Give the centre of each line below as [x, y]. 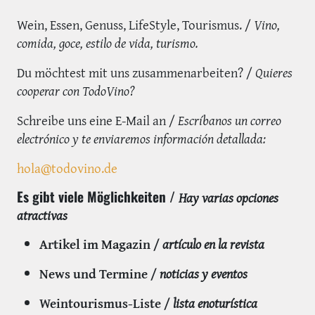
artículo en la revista [213, 244]
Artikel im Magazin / [101, 244]
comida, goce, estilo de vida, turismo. [108, 43]
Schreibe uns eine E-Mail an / [97, 120]
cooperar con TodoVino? [76, 91]
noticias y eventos [204, 274]
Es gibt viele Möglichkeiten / [98, 197]
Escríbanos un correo [230, 120]
